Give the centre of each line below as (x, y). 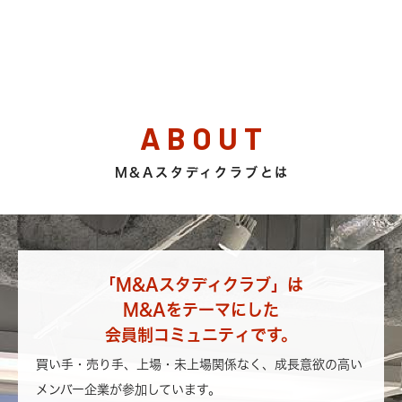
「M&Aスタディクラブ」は (201, 284)
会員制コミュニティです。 (201, 335)
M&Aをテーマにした (201, 310)
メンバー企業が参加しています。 (128, 389)
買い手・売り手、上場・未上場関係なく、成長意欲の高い (199, 364)
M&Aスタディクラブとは (202, 172)
